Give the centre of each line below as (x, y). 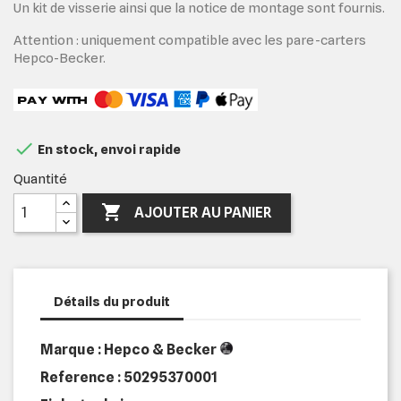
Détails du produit (112, 302)
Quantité (40, 179)
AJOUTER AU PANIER (204, 213)
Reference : (82, 377)
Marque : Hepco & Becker (128, 349)
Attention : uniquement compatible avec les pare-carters (190, 40)
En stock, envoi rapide (108, 149)
